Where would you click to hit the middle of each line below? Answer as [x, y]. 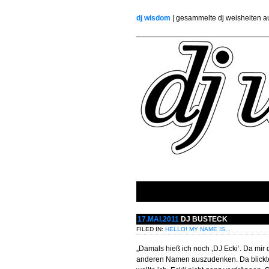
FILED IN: [151, 229]
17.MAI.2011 [159, 219]
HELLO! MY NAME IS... [198, 229]
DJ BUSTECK [204, 219]
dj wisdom [153, 18]
